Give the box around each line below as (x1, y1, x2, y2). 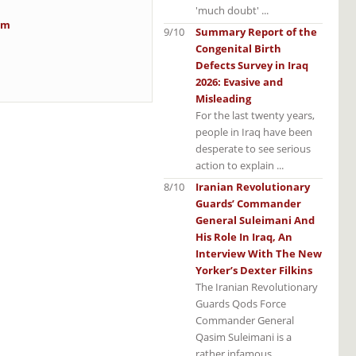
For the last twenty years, (195, 107, 315, 122)
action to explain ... (195, 157, 284, 172)
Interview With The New (195, 246, 322, 261)
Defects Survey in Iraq (195, 57, 308, 72)
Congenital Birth (195, 41, 281, 56)
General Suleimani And (195, 212, 315, 227)
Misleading (195, 91, 251, 106)
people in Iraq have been (195, 124, 312, 139)
